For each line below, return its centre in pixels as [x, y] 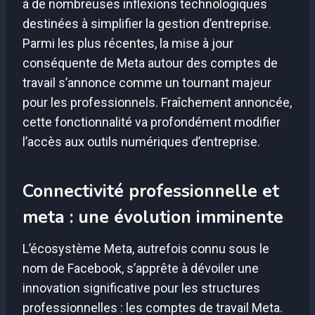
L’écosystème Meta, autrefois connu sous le [146, 249]
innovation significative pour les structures [141, 288]
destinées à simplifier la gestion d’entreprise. [147, 24]
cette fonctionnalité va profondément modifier [152, 122]
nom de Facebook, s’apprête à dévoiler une [141, 269]
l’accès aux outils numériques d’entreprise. [141, 142]
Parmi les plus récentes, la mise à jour [128, 44]
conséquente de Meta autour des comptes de [150, 63]
